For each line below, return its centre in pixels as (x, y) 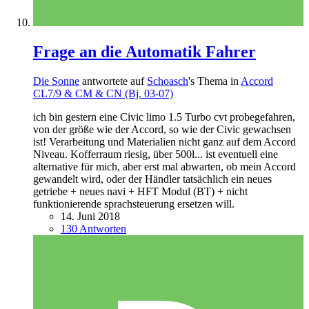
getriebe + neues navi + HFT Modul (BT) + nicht (140, 192)
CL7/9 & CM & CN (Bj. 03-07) (103, 94)
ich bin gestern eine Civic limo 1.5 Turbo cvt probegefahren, (164, 117)
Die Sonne (56, 81)
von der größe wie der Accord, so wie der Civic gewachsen (162, 130)
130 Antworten (93, 229)
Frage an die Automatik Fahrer (144, 52)
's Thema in (215, 81)
